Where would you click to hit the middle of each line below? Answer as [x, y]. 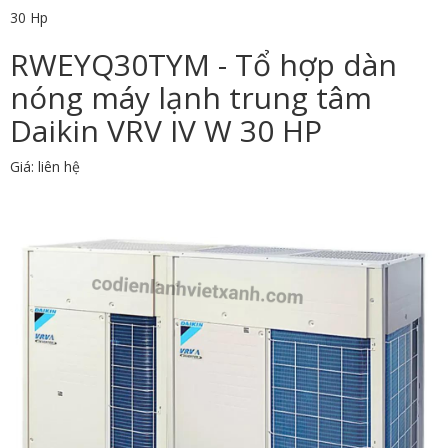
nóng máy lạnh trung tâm [191, 98]
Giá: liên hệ [45, 167]
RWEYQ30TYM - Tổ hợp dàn [203, 65]
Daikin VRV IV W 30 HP [166, 131]
